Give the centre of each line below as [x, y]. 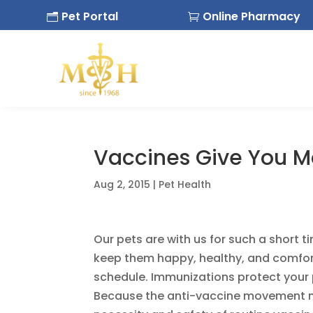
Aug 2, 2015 [122, 184]
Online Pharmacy [251, 16]
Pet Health [185, 184]
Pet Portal [90, 16]
